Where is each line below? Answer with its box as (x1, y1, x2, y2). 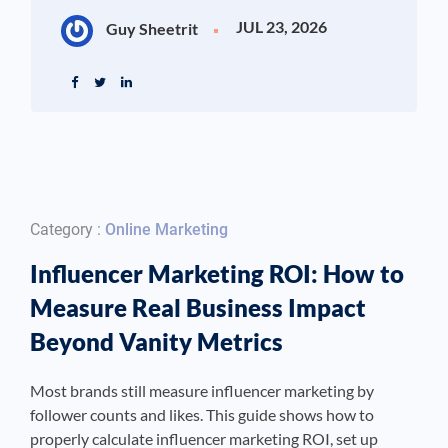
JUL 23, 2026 (236, 17, 327, 37)
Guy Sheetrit (103, 19, 198, 39)
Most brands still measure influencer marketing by (30, 381, 374, 401)
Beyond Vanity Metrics (30, 327, 283, 357)
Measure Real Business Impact (30, 293, 366, 323)
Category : (30, 220, 105, 240)
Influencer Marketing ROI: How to (30, 259, 404, 289)
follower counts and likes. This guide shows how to (30, 405, 374, 425)
